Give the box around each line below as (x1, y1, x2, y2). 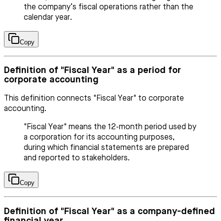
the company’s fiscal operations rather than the (24, 3, 193, 11)
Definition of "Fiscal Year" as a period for (4, 66, 181, 75)
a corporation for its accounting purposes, (24, 134, 175, 142)
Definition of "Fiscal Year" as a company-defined (4, 206, 215, 216)
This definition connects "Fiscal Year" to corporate (4, 95, 184, 103)
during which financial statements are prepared (24, 144, 189, 152)
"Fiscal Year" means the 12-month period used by (24, 123, 196, 132)
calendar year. (24, 13, 72, 22)
